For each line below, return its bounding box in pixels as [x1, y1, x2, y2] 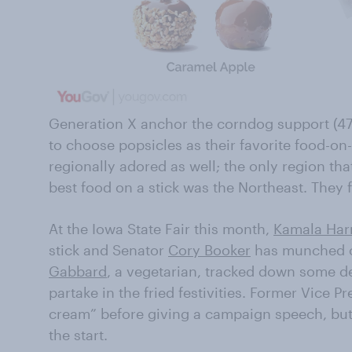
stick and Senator [49, 240, 168, 258]
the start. [49, 325, 108, 343]
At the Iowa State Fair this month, [49, 219, 273, 237]
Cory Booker [168, 240, 251, 258]
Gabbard [49, 262, 107, 280]
